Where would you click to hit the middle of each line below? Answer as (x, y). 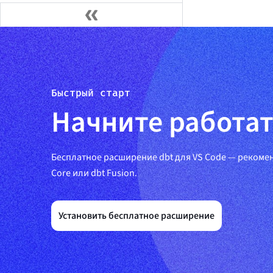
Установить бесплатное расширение (136, 215)
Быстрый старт (91, 92)
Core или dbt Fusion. (94, 172)
